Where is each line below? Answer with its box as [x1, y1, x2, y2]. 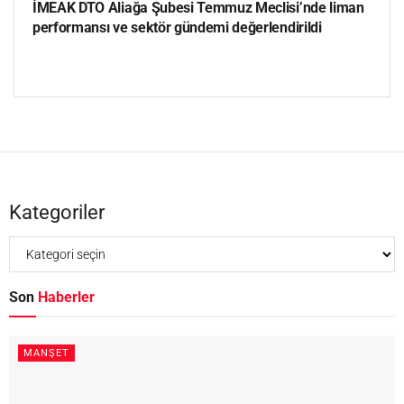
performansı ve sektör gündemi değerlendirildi [32, 18, 322, 36]
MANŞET [23, 346, 69, 359]
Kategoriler [9, 200, 105, 224]
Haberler [38, 288, 95, 306]
